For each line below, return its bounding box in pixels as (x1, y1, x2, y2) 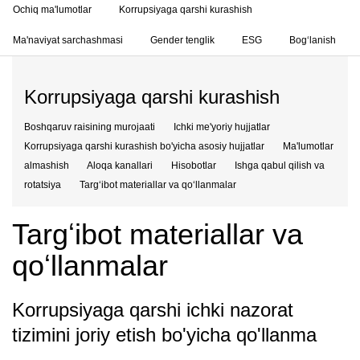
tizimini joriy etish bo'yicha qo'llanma (12, 324, 317, 346)
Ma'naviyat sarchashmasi (13, 35, 123, 46)
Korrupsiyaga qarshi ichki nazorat (12, 299, 293, 321)
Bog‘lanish (289, 35, 336, 46)
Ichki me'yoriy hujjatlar (174, 121, 270, 133)
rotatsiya (24, 179, 61, 190)
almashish (24, 160, 69, 171)
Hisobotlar (171, 160, 216, 171)
